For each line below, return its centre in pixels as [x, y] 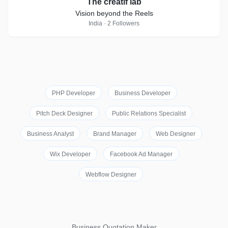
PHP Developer [73, 93]
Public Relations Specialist [149, 113]
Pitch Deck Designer [64, 113]
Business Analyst [50, 134]
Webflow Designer [111, 175]
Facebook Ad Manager [141, 154]
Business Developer [142, 93]
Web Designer [175, 134]
